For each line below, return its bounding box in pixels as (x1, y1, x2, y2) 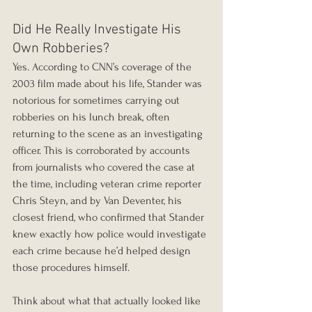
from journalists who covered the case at (13, 161, 198, 174)
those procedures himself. (13, 261, 130, 274)
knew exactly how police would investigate (13, 228, 209, 241)
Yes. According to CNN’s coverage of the (13, 61, 194, 74)
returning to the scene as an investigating (13, 127, 205, 141)
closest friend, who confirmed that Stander (13, 211, 207, 224)
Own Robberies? (13, 40, 109, 58)
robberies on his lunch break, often (13, 111, 173, 124)
